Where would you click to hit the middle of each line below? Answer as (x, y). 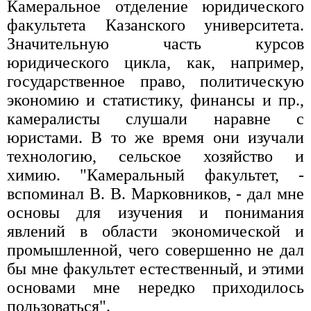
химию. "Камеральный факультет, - (155, 175)
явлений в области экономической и (155, 232)
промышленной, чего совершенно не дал (155, 250)
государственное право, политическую (155, 82)
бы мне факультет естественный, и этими (155, 269)
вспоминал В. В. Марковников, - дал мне (155, 194)
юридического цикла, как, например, (155, 63)
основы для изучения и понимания (155, 213)
